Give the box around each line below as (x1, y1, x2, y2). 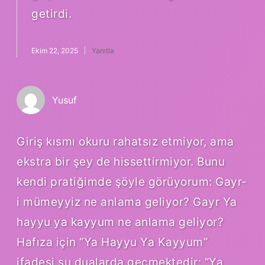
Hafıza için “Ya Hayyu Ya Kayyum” (17, 234, 208, 249)
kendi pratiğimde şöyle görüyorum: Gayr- (17, 174, 247, 189)
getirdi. (31, 7, 72, 21)
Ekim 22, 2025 (31, 46, 78, 56)
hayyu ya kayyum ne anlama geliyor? (17, 214, 224, 229)
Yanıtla (92, 46, 114, 56)
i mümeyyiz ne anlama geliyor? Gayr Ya (17, 194, 237, 209)
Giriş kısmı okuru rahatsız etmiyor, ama (17, 134, 234, 148)
